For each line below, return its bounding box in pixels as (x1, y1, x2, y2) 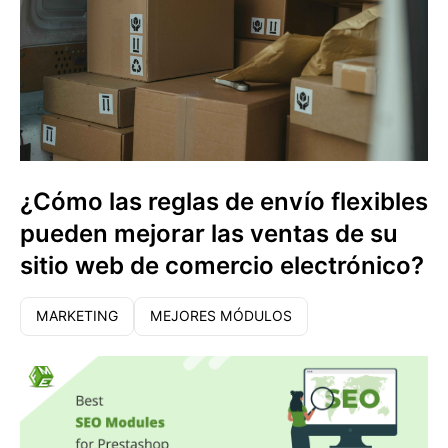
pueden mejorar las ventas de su (20, 219, 398, 249)
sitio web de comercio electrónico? (20, 251, 424, 281)
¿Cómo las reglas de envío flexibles (20, 187, 428, 217)
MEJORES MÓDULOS (150, 308, 292, 325)
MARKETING (36, 308, 118, 325)
